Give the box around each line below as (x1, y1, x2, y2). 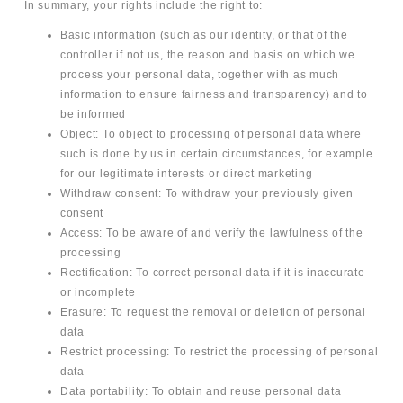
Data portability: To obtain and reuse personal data (59, 385, 342, 399)
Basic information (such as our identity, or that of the (59, 29, 348, 42)
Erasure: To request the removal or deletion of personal (59, 306, 366, 319)
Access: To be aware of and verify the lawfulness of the (59, 227, 363, 240)
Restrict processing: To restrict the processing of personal (59, 345, 379, 359)
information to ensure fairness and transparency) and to (59, 88, 368, 102)
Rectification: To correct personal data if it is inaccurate (59, 266, 365, 280)
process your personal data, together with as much (59, 68, 340, 82)
